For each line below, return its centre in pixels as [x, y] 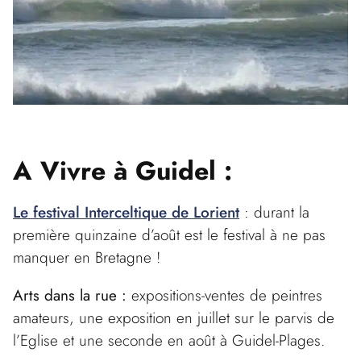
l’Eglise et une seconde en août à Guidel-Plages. [169, 340]
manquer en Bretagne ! [87, 257]
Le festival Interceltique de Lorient [126, 212]
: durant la [274, 212]
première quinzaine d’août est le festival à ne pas [169, 234]
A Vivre [59, 170]
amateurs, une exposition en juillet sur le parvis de [174, 317]
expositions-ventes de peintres [224, 295]
